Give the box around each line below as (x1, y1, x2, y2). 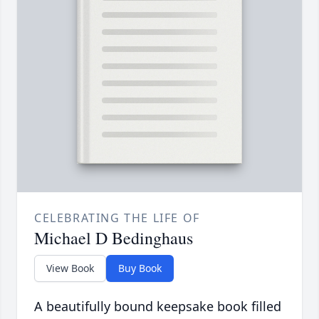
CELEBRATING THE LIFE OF (34, 210, 200, 226)
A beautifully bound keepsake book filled (34, 298, 281, 315)
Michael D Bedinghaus (34, 226, 193, 250)
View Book (46, 261, 94, 276)
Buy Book (118, 261, 162, 276)
